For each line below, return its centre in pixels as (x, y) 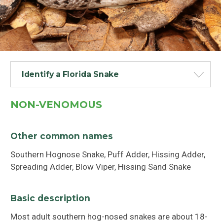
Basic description (51, 198)
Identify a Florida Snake (70, 74)
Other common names (62, 136)
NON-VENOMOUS (56, 104)
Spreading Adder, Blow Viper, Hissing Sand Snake (101, 166)
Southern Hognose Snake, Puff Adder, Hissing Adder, (108, 154)
